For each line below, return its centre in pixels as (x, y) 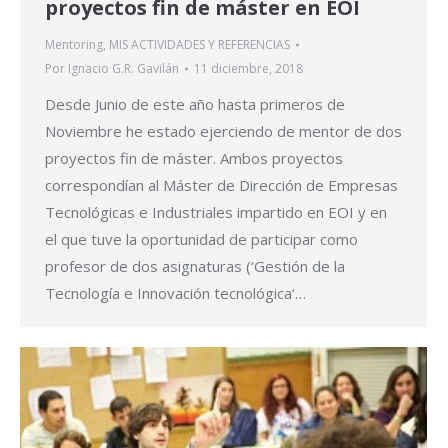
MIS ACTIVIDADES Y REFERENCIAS (199, 44)
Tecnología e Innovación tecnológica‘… (175, 292)
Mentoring (74, 44)
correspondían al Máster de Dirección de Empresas (221, 184)
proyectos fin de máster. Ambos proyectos (194, 157)
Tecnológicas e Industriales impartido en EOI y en (216, 211)
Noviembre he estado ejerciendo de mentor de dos (223, 130)
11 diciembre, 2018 (248, 68)
